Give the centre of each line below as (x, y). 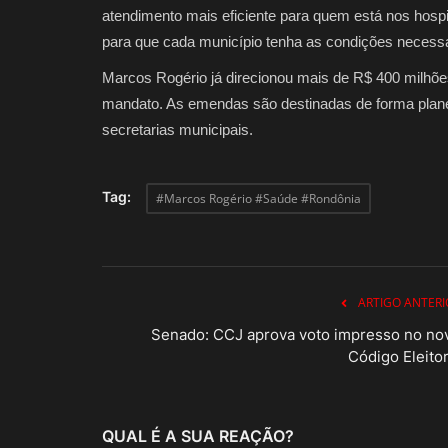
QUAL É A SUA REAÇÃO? (198, 435)
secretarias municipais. (177, 129)
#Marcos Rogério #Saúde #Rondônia (258, 198)
